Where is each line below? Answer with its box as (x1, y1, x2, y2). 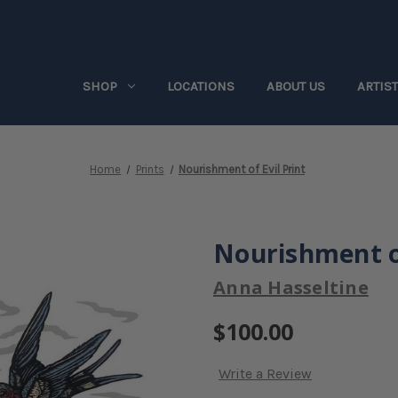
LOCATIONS (167, 78, 235, 94)
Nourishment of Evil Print (178, 163, 305, 176)
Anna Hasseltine (213, 275, 369, 299)
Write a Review (219, 365, 312, 383)
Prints (135, 163, 164, 176)
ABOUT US (267, 78, 325, 94)
